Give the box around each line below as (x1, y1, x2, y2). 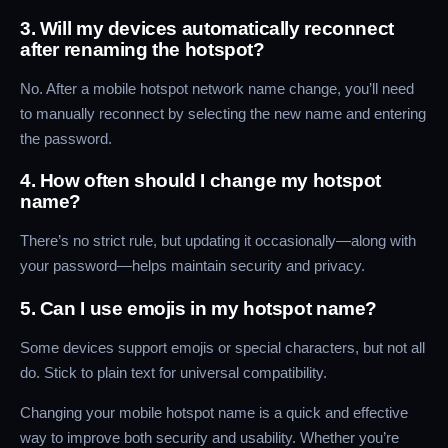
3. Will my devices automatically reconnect (20, 18, 394, 40)
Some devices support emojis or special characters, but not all (20, 338, 425, 356)
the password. (20, 130, 112, 148)
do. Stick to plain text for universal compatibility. (20, 363, 327, 381)
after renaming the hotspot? (20, 39, 265, 61)
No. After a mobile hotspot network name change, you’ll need (20, 80, 414, 98)
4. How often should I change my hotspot (20, 170, 382, 192)
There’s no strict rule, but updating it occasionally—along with (20, 232, 416, 250)
